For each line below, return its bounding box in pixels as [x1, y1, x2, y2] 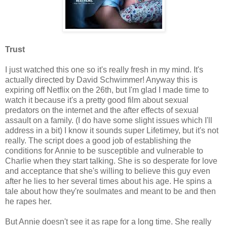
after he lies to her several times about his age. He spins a [5, 176, 212, 185]
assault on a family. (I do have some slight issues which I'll [5, 116, 212, 125]
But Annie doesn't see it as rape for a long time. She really [5, 217, 211, 226]
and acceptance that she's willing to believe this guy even [5, 166, 210, 175]
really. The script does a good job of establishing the [5, 136, 191, 145]
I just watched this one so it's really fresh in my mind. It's [5, 65, 203, 74]
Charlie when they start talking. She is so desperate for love [5, 156, 217, 165]
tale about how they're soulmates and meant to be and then [5, 186, 216, 196]
